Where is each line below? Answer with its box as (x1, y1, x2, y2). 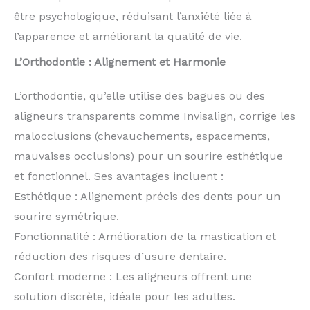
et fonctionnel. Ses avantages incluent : (14, 169, 224, 183)
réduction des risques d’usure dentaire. (14, 249, 226, 263)
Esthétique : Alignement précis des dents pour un (14, 189, 280, 203)
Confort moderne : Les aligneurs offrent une (14, 269, 252, 283)
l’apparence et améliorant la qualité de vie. (14, 29, 242, 43)
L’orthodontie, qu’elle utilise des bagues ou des (14, 89, 265, 102)
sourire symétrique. (14, 209, 119, 223)
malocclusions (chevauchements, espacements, (14, 129, 270, 143)
